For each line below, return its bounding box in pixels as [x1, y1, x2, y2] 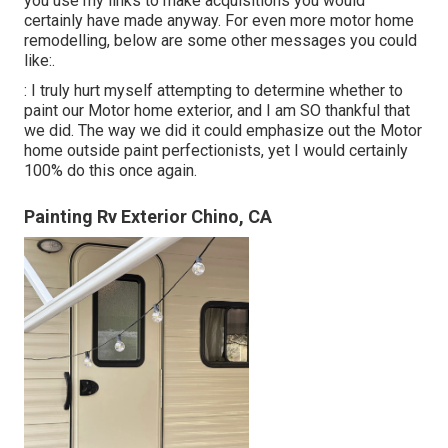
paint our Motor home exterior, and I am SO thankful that [24, 101, 410, 121]
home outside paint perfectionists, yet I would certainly [24, 141, 408, 161]
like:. [24, 51, 55, 71]
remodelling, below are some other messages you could [24, 31, 417, 51]
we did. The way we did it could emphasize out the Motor [24, 121, 422, 141]
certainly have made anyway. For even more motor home [24, 11, 414, 31]
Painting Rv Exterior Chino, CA [24, 206, 272, 228]
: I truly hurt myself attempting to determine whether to [24, 81, 403, 101]
